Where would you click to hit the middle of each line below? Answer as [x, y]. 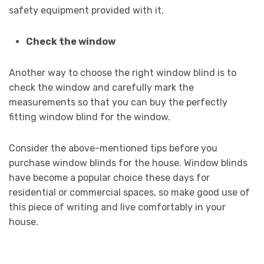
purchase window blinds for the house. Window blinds [128, 163]
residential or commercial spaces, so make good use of [129, 193]
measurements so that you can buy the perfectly [118, 103]
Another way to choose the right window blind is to [123, 73]
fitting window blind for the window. [90, 117]
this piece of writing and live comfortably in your [117, 207]
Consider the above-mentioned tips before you [113, 148]
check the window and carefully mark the [101, 88]
